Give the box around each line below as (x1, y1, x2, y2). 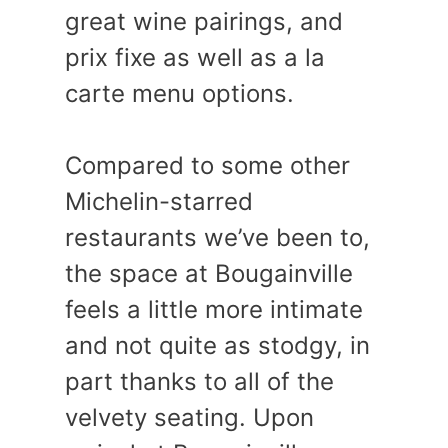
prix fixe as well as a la (65, 43, 325, 72)
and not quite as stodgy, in (65, 331, 370, 360)
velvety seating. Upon (65, 403, 314, 432)
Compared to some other (65, 151, 350, 180)
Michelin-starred (65, 187, 253, 216)
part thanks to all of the (65, 367, 334, 396)
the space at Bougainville (65, 259, 353, 288)
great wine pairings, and (65, 7, 343, 36)
